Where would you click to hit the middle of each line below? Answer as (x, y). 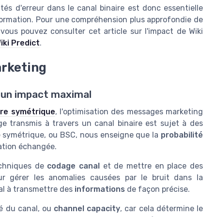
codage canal (74, 166)
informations (100, 189)
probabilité (182, 135)
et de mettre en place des (152, 166)
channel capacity (87, 208)
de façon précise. (157, 189)
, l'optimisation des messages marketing (129, 111)
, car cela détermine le (162, 208)
